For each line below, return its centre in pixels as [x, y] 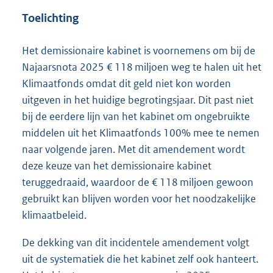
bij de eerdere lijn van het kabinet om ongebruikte [136, 117]
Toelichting [50, 18]
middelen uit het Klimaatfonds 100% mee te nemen [141, 133]
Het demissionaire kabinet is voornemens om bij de [139, 51]
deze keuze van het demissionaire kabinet [117, 166]
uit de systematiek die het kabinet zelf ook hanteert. [140, 259]
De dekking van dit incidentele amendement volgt [136, 243]
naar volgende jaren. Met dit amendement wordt [133, 150]
